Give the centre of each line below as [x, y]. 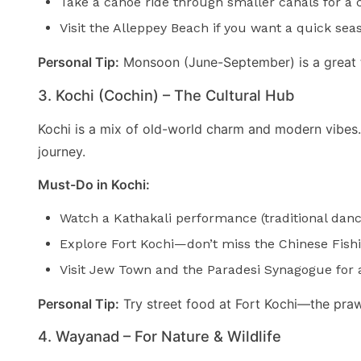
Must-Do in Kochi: [94, 185]
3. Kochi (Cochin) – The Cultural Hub [166, 95]
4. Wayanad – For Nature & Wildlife [160, 336]
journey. [62, 151]
